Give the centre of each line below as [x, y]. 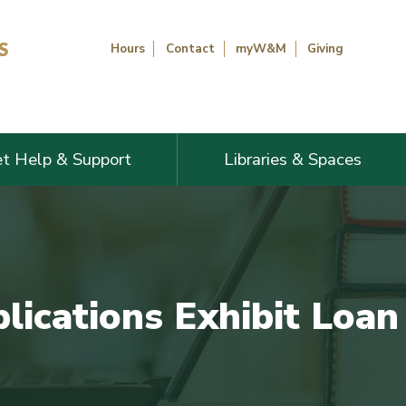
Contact [190, 48]
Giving [326, 48]
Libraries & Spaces [292, 159]
